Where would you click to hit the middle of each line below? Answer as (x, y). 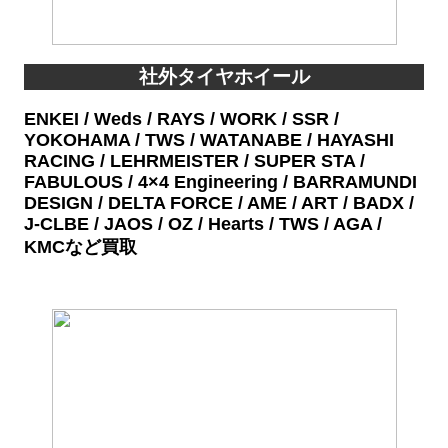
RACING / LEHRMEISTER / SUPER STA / (194, 160)
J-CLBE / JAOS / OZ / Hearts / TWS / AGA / (203, 223)
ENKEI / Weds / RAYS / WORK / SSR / (181, 118)
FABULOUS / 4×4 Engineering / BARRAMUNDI (220, 181)
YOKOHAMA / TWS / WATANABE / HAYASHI (209, 139)
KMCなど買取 (80, 246)
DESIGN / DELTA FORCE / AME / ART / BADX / (219, 202)
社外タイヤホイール (224, 76)
